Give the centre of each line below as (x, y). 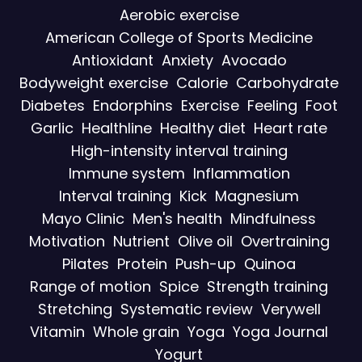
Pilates (86, 263)
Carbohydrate (287, 82)
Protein (142, 263)
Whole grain (136, 331)
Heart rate (290, 128)
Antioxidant (112, 60)
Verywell (290, 309)
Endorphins (133, 105)
